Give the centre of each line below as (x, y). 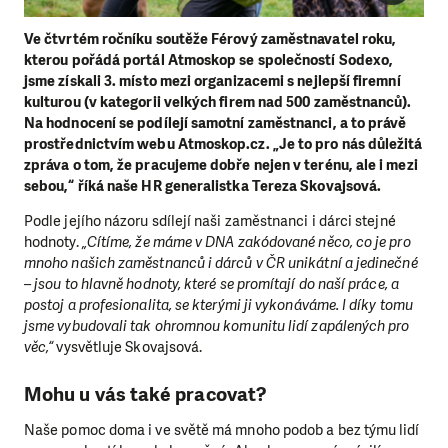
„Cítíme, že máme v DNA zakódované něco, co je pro (246, 242)
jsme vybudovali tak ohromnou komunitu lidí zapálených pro (217, 326)
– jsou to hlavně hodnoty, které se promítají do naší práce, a (211, 284)
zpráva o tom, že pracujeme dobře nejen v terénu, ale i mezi (221, 165)
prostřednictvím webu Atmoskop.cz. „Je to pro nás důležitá (223, 144)
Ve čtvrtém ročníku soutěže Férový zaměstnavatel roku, (210, 39)
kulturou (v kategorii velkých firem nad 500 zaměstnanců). (218, 102)
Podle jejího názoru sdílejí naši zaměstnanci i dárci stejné (210, 221)
